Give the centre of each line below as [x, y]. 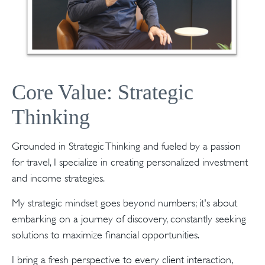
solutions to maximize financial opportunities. [106, 235]
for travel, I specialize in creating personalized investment [130, 162]
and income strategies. [58, 178]
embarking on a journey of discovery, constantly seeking [129, 219]
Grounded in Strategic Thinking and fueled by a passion [126, 146]
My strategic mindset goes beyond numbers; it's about [125, 203]
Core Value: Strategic [103, 92]
